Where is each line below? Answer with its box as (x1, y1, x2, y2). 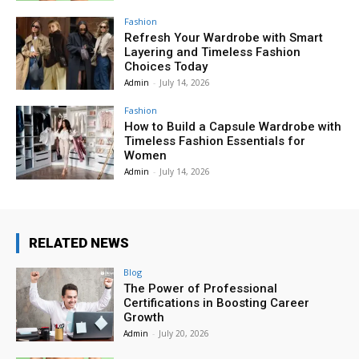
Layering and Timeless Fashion (124, 44, 301, 59)
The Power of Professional (123, 281, 278, 296)
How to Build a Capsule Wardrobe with (124, 119, 342, 135)
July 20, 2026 (159, 328, 210, 340)
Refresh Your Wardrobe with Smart (124, 30, 324, 45)
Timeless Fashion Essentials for (124, 134, 306, 149)
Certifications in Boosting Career (123, 296, 310, 311)
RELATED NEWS (29, 235, 129, 252)
